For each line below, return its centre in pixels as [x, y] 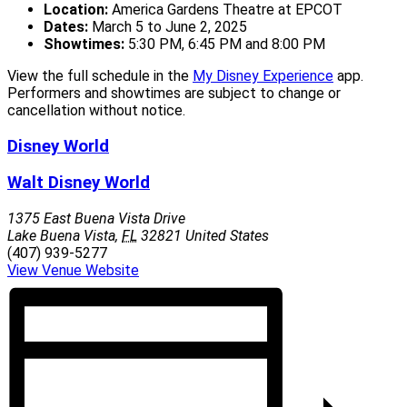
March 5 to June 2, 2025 [168, 26]
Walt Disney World [79, 183]
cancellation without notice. [96, 110]
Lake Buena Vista [61, 235]
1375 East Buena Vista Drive [96, 218]
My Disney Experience [263, 75]
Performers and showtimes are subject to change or [174, 93]
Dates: [66, 26]
